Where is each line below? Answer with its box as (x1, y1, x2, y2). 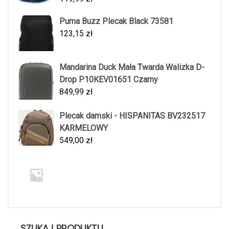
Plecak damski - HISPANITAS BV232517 (59, 111, 205, 121)
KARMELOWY (59, 123, 108, 133)
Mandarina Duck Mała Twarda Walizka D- (59, 62, 204, 73)
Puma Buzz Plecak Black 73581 (59, 16, 173, 27)
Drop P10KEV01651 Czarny (59, 75, 158, 85)
